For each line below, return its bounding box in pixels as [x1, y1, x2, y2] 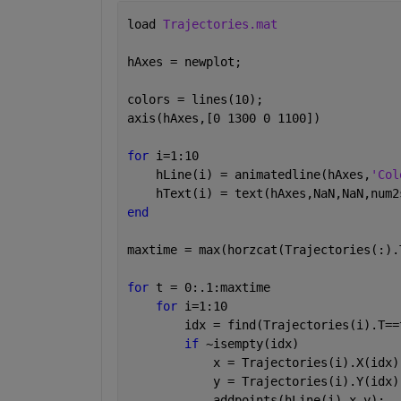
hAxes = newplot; [126, 54, 242, 69]
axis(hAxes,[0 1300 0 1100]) [126, 110, 320, 125]
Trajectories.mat [162, 16, 277, 31]
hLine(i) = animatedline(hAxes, [126, 166, 371, 182]
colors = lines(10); [126, 91, 263, 107]
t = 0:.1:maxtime [155, 279, 270, 294]
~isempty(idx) [205, 336, 299, 351]
